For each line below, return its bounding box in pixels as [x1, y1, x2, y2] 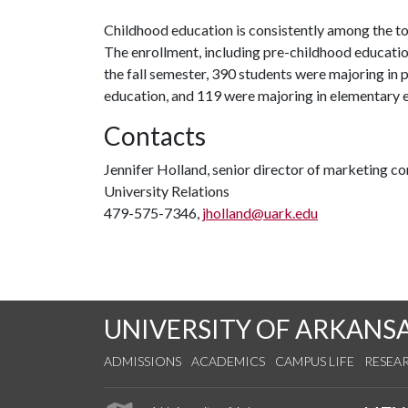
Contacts [104, 120, 206, 151]
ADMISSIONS [104, 353, 181, 369]
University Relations [104, 182, 229, 199]
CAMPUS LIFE [275, 353, 354, 369]
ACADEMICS [191, 353, 265, 369]
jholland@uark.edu [202, 204, 318, 221]
